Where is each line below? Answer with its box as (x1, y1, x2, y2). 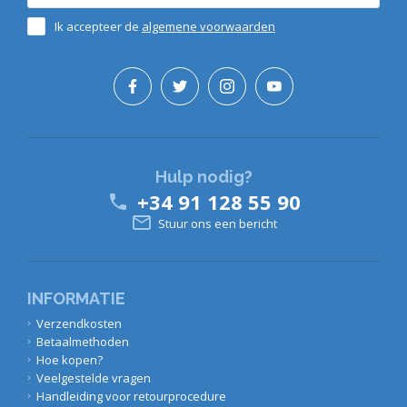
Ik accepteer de (55, 17, 142, 35)
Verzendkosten (36, 314, 122, 332)
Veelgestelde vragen (36, 369, 151, 386)
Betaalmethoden (36, 333, 129, 350)
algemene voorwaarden (142, 17, 275, 35)
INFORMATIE (27, 288, 125, 308)
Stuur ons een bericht (157, 214, 277, 232)
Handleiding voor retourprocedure (36, 387, 226, 404)
